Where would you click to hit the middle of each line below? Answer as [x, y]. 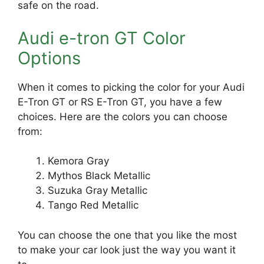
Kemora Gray [78, 161]
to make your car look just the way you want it [127, 250]
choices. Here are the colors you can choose [123, 116]
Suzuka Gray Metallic [98, 190]
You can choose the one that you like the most [127, 235]
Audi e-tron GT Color [102, 38]
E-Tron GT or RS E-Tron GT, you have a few [120, 102]
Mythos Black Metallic [99, 176]
